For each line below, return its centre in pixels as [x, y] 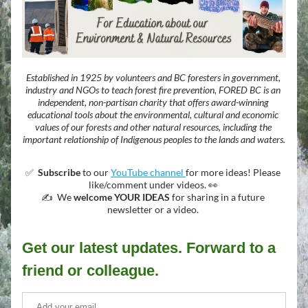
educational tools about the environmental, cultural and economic [153, 114]
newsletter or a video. [154, 209]
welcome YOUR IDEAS [122, 197]
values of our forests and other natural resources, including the [153, 127]
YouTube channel [148, 172]
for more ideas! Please [233, 172]
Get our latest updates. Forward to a [149, 248]
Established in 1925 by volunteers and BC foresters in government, [153, 77]
